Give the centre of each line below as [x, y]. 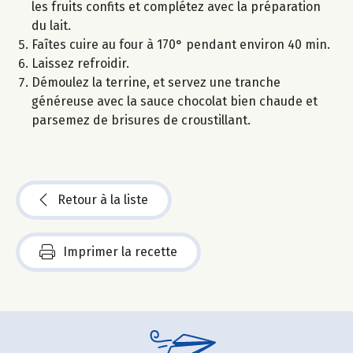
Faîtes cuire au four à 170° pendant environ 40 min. [181, 45]
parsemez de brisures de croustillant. [141, 121]
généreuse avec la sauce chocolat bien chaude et [175, 102]
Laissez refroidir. [80, 64]
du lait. [51, 26]
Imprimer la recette [120, 252]
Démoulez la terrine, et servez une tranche [156, 83]
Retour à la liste [103, 200]
